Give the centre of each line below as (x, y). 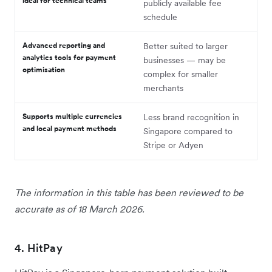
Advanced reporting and (64, 46)
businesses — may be (185, 60)
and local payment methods (70, 129)
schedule (160, 17)
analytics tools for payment (69, 58)
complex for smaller (181, 74)
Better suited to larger (185, 46)
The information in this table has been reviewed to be (129, 193)
